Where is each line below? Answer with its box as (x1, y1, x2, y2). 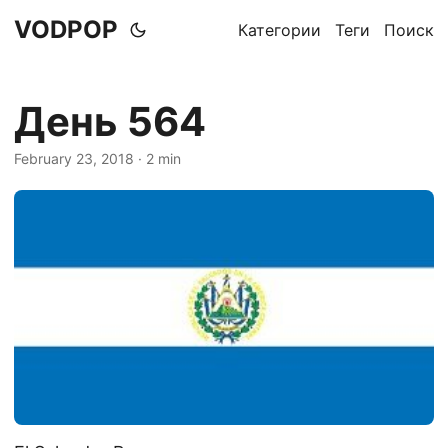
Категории (238, 20, 321, 40)
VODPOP (14, 15, 118, 44)
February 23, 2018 (14, 150, 134, 167)
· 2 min (134, 150, 181, 167)
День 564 (14, 97, 206, 146)
